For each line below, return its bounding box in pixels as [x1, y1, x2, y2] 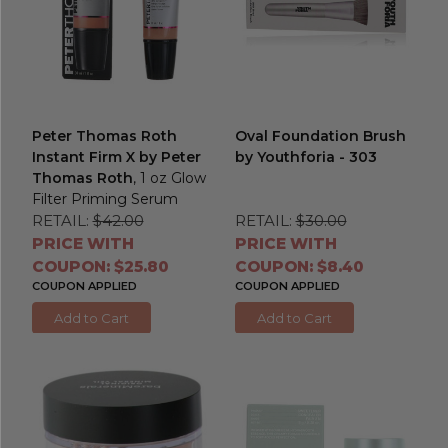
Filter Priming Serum [31, 189, 178, 208]
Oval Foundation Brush [234, 126, 406, 145]
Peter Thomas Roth [31, 126, 177, 145]
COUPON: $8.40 [234, 256, 363, 276]
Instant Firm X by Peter [31, 147, 201, 166]
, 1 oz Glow [132, 168, 206, 187]
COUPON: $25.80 [31, 256, 168, 276]
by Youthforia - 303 [234, 147, 377, 166]
